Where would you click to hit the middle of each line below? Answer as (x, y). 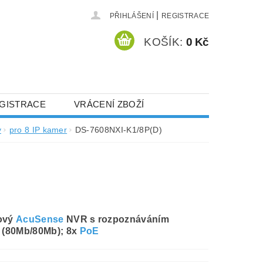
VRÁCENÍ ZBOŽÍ (109, 104)
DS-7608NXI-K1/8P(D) (118, 129)
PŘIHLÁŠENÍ (131, 16)
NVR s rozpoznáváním (116, 219)
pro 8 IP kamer (38, 129)
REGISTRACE (185, 16)
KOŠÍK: (163, 42)
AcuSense (40, 219)
